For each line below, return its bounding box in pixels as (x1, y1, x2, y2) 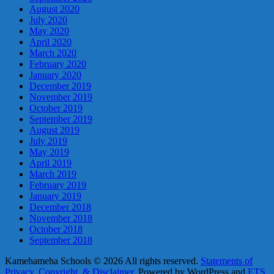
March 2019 (29, 168, 76, 179)
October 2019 (29, 102, 83, 113)
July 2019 (29, 135, 67, 146)
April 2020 (29, 36, 72, 47)
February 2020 (29, 58, 86, 69)
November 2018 (29, 212, 92, 223)
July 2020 (29, 14, 67, 25)
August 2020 (29, 3, 80, 14)
